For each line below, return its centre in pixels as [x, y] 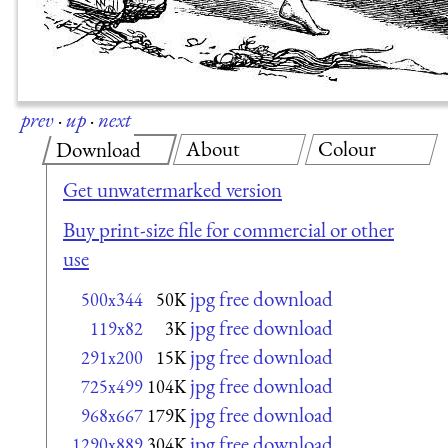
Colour [346, 148]
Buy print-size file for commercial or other [228, 229]
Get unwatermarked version [172, 190]
